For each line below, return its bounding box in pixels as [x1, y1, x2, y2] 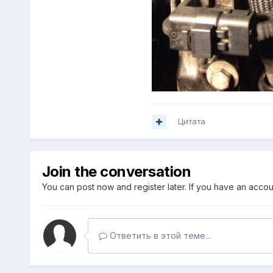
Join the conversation [41, 163, 191, 181]
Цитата [177, 116, 205, 127]
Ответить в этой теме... [107, 230, 211, 241]
